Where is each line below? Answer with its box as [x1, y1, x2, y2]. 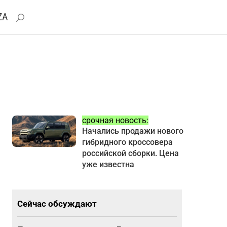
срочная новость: [82, 115, 148, 125]
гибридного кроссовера [82, 137, 173, 147]
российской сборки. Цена [82, 148, 179, 158]
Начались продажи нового [82, 126, 183, 136]
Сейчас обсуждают [17, 199, 97, 209]
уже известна [82, 159, 134, 169]
